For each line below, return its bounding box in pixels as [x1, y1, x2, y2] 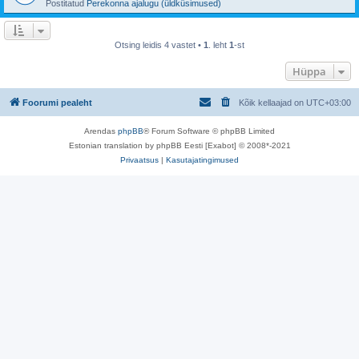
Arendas [84, 126, 118, 135]
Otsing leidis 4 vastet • [115, 39, 204, 50]
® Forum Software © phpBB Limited [143, 126, 275, 135]
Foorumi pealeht [22, 97, 92, 107]
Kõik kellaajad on [239, 97, 306, 107]
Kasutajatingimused [166, 155, 239, 164]
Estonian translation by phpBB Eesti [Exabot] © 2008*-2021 [68, 140, 291, 150]
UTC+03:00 [306, 97, 351, 107]
